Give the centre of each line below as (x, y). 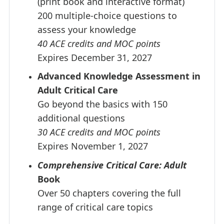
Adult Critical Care (78, 90)
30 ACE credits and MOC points (99, 132)
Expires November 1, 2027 (93, 146)
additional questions (81, 118)
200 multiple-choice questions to (107, 15)
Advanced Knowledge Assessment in (119, 76)
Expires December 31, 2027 (95, 57)
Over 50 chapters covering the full (109, 193)
